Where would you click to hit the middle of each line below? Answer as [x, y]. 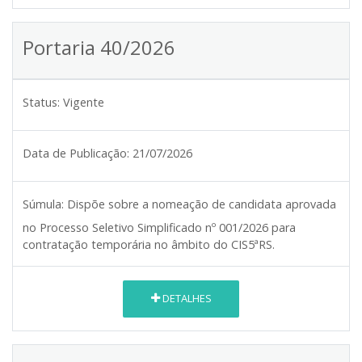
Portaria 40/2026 [99, 47]
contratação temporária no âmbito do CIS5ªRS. [149, 244]
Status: [41, 102]
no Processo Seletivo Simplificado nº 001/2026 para [159, 227]
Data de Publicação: [76, 153]
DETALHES [185, 299]
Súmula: [43, 204]
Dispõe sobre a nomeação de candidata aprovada [202, 204]
